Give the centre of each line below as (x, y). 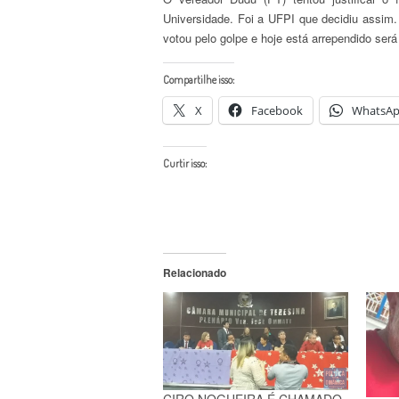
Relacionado (195, 272)
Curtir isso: (185, 163)
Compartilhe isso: (199, 79)
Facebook (277, 110)
